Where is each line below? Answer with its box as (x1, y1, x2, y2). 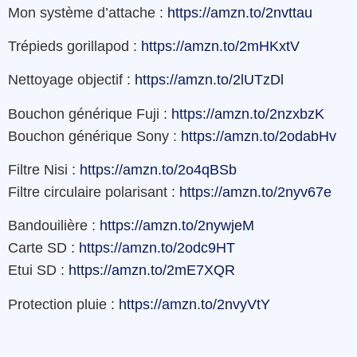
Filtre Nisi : (8, 162, 80, 178)
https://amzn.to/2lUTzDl (135, 72, 284, 88)
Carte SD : (8, 240, 79, 257)
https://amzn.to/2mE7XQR (69, 262, 235, 279)
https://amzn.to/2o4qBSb (80, 162, 237, 178)
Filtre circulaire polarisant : (8, 184, 179, 201)
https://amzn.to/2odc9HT (79, 240, 235, 257)
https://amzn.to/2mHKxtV (141, 37, 300, 54)
